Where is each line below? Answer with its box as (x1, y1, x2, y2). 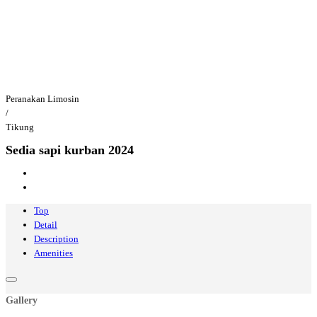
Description (34, 234, 79, 245)
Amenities (34, 248, 73, 259)
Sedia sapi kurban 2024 (6, 143, 134, 158)
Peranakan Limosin (6, 93, 79, 104)
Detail (34, 219, 57, 231)
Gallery (6, 295, 38, 306)
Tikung (6, 122, 34, 132)
